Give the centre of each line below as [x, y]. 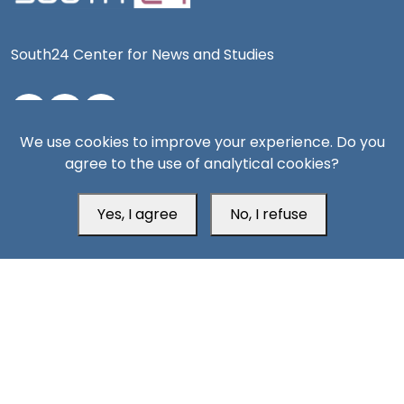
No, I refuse [268, 214]
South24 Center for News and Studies [142, 55]
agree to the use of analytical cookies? [202, 164]
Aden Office [74, 160]
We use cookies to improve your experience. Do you [202, 142]
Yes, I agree [137, 214]
